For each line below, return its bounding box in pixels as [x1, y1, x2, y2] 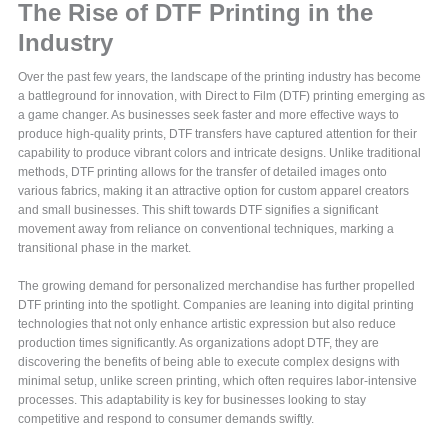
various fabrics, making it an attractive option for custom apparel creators [18, 184, 410, 199]
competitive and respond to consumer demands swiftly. [18, 412, 315, 427]
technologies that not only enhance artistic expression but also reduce [18, 317, 397, 332]
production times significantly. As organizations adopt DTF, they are [18, 336, 380, 351]
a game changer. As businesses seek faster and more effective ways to [18, 108, 400, 123]
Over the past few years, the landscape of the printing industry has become [18, 70, 422, 85]
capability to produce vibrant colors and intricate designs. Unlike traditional [18, 146, 422, 161]
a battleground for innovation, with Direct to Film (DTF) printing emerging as [18, 89, 426, 104]
